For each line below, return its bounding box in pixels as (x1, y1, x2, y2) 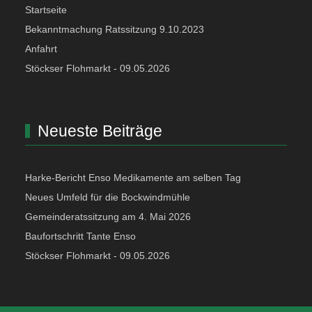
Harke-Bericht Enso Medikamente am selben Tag (25, 172, 242, 184)
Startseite (25, 4, 68, 16)
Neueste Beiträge (37, 122, 162, 141)
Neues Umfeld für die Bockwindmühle (25, 192, 191, 203)
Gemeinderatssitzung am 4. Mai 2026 (25, 211, 192, 223)
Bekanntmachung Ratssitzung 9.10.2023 (25, 24, 205, 36)
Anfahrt (25, 43, 58, 55)
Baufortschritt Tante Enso (25, 231, 136, 242)
